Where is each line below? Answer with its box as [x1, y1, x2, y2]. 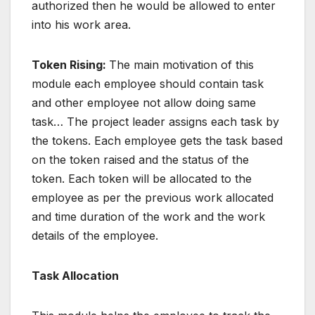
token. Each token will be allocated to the [32, 171, 252, 186]
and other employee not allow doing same [32, 95, 256, 110]
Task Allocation [32, 268, 119, 283]
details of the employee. [32, 228, 158, 243]
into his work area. [32, 17, 131, 32]
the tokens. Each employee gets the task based [32, 133, 283, 148]
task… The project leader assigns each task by [32, 114, 279, 129]
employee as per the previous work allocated [32, 190, 274, 205]
